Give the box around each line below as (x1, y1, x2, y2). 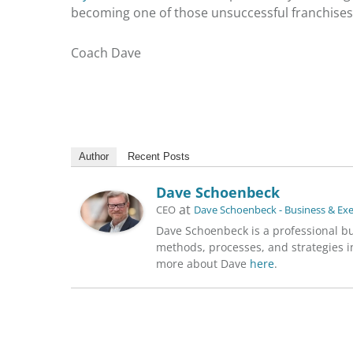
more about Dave (156, 255, 250, 271)
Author (79, 150, 109, 162)
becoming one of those (71, 3, 211, 21)
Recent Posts (128, 150, 190, 162)
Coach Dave (71, 43, 141, 61)
